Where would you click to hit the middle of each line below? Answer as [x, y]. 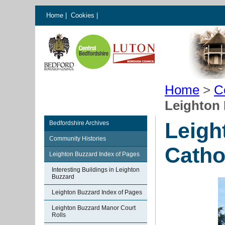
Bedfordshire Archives [79, 123]
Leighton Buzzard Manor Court [94, 208]
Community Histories [78, 139]
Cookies [84, 15]
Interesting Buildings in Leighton [96, 170]
